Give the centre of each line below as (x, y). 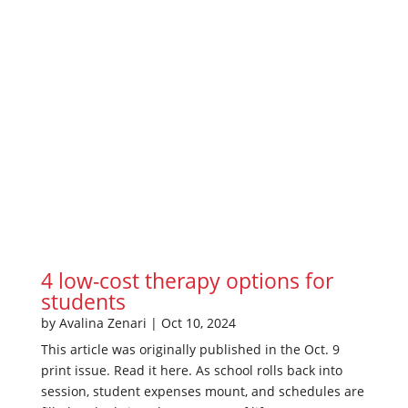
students (83, 301)
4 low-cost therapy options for (187, 280)
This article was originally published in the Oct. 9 (190, 349)
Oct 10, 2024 (198, 322)
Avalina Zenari (102, 322)
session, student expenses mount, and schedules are (202, 391)
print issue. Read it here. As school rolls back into (191, 370)
